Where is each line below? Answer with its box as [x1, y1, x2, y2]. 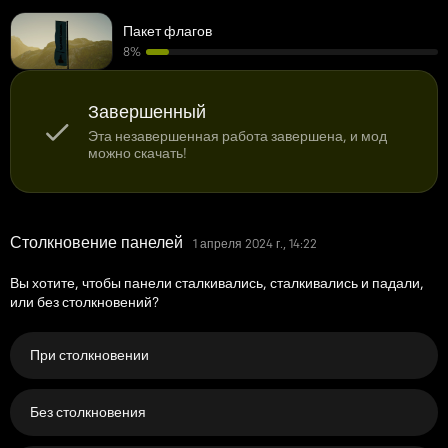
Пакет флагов [123, 22, 212, 40]
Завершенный [88, 100, 206, 123]
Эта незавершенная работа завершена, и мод [88, 127, 387, 145]
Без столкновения [30, 403, 146, 421]
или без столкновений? [10, 293, 159, 311]
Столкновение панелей [10, 232, 183, 252]
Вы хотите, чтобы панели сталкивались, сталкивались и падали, [10, 274, 424, 292]
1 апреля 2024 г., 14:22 [193, 235, 317, 251]
